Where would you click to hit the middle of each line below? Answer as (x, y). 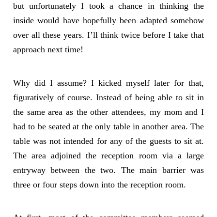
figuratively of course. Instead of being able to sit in (108, 97)
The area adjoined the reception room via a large (108, 155)
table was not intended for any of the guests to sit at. (108, 141)
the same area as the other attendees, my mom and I (108, 112)
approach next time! (48, 49)
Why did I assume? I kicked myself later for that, (108, 83)
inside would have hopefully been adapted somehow (108, 20)
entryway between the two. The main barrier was (108, 170)
